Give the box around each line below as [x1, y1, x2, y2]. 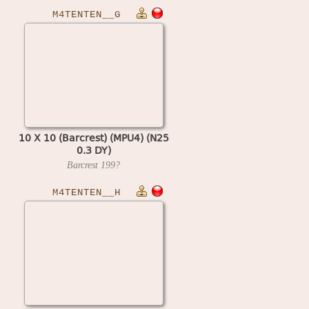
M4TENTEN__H [52, 187, 121, 198]
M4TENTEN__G [52, 9, 121, 20]
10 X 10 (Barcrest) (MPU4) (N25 [18, 130, 169, 145]
